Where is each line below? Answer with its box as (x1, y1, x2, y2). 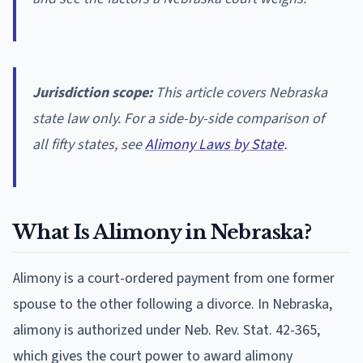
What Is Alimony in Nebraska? (13, 220, 312, 244)
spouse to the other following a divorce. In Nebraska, (13, 293, 332, 314)
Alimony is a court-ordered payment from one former (13, 267, 335, 288)
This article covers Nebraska (152, 82, 327, 103)
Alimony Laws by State (145, 134, 284, 155)
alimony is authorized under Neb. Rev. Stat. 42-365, (13, 319, 320, 340)
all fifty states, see (32, 134, 145, 155)
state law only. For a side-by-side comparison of (32, 108, 324, 129)
